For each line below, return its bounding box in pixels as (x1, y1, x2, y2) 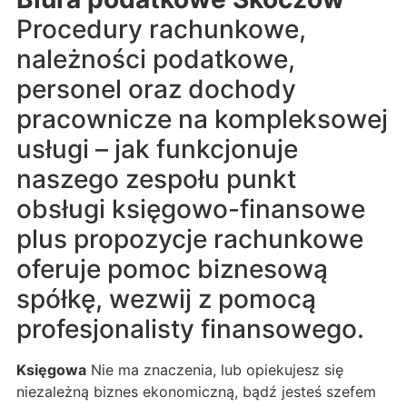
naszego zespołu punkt (16, 163, 296, 194)
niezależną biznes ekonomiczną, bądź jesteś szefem (16, 382, 376, 401)
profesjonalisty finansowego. (16, 313, 364, 344)
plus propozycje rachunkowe (16, 223, 363, 254)
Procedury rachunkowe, (16, 13, 306, 45)
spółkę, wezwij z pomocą (16, 283, 316, 314)
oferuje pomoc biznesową (16, 253, 328, 284)
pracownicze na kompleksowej (16, 103, 388, 134)
